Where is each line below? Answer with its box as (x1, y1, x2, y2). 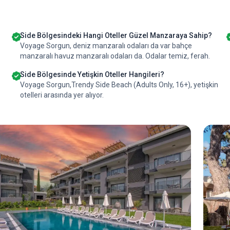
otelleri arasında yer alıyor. (20, 91, 104, 99)
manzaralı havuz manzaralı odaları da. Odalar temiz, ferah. (20, 52, 210, 60)
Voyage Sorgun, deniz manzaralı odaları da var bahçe (20, 42, 192, 50)
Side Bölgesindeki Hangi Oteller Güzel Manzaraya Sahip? (20, 31, 212, 40)
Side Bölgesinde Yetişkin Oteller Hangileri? (20, 70, 164, 79)
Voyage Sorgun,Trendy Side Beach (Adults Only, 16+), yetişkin (20, 81, 218, 89)
